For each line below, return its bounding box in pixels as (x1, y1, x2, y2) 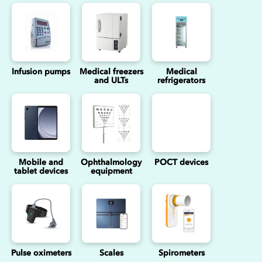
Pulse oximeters (11, 248, 71, 258)
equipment (90, 166, 132, 176)
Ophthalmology (81, 157, 142, 167)
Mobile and (19, 157, 63, 167)
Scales (99, 248, 123, 258)
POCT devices (154, 157, 208, 167)
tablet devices (14, 166, 68, 176)
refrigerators (157, 75, 205, 85)
